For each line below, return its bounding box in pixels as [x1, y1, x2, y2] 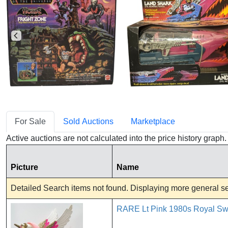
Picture [11, 163, 38, 172]
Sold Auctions [63, 117, 113, 126]
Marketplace [131, 117, 175, 126]
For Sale [15, 117, 46, 126]
